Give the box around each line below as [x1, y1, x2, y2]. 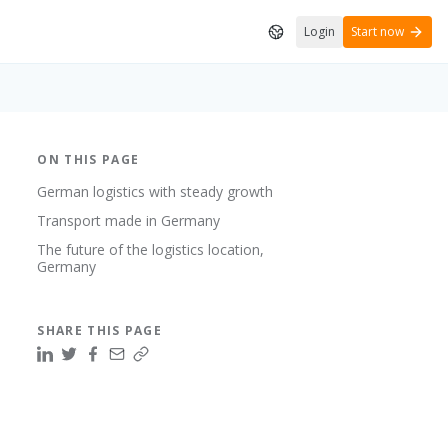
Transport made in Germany [37, 211, 221, 230]
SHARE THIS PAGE [37, 322, 163, 339]
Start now [351, 22, 404, 40]
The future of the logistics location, [37, 240, 265, 259]
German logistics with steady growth [37, 182, 274, 201]
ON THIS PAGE [37, 151, 140, 168]
